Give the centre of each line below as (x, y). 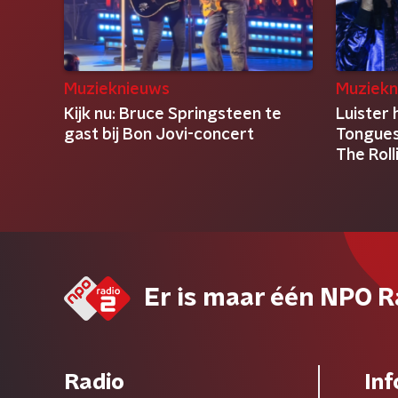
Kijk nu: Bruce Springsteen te (173, 115)
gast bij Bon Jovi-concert (159, 135)
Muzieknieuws (117, 90)
